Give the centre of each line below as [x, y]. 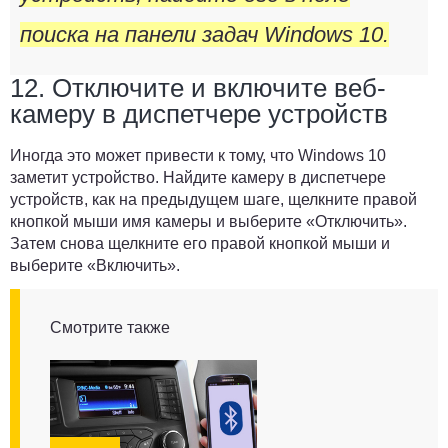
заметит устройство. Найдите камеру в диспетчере [198, 178]
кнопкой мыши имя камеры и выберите [158, 222]
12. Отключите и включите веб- [198, 88]
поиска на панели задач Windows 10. [204, 35]
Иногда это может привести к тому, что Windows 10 [198, 156]
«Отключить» [354, 222]
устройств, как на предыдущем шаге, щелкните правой [213, 200]
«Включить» [131, 266]
